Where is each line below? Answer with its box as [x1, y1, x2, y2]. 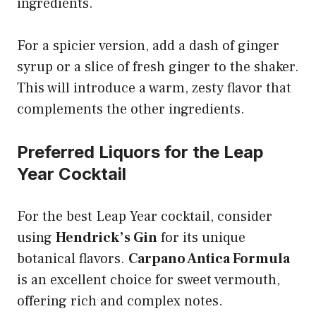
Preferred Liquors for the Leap [17, 141, 264, 162]
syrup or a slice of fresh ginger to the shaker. [17, 57, 299, 76]
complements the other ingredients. [17, 99, 245, 119]
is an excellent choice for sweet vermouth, [17, 270, 280, 289]
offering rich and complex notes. [17, 291, 223, 310]
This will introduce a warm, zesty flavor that [17, 78, 291, 97]
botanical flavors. [17, 249, 128, 268]
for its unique [157, 228, 245, 247]
